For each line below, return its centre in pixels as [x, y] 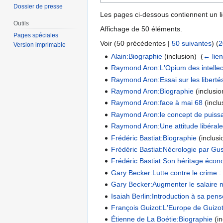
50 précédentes [141, 43]
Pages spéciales [36, 36]
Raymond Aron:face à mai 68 [157, 103]
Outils [21, 24]
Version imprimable [40, 45]
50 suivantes [192, 43]
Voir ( [108, 43]
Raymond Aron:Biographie [153, 91]
